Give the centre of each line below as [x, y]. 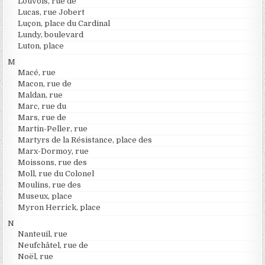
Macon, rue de [45, 83]
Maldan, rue [41, 95]
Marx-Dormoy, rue [54, 151]
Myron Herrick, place [59, 207]
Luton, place [41, 46]
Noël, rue [36, 256]
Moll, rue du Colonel [56, 173]
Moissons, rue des [53, 162]
